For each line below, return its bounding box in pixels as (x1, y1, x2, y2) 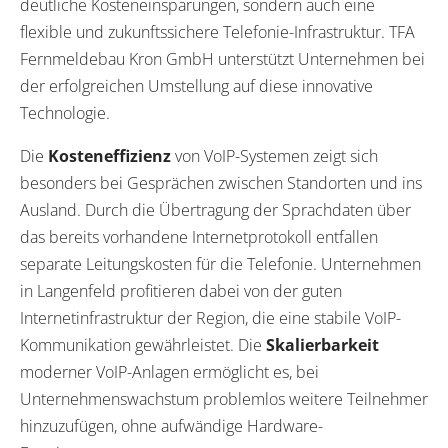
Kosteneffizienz (48, 144, 171, 167)
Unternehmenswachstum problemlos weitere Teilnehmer (20, 387, 428, 410)
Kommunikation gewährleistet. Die (20, 333, 266, 356)
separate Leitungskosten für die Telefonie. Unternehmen (20, 252, 421, 275)
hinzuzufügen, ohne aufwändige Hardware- (20, 414, 323, 437)
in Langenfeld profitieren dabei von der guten (20, 279, 342, 302)
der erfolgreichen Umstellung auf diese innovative (20, 74, 373, 97)
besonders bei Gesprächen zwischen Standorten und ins (20, 171, 422, 194)
